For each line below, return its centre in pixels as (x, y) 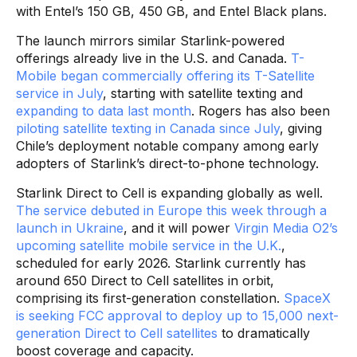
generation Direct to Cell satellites (117, 333)
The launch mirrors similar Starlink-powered (150, 40)
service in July (59, 93)
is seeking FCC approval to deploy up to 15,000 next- (177, 315)
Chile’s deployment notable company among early (167, 145)
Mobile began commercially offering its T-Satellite (165, 75)
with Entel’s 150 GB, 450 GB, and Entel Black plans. (171, 11)
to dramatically (264, 333)
